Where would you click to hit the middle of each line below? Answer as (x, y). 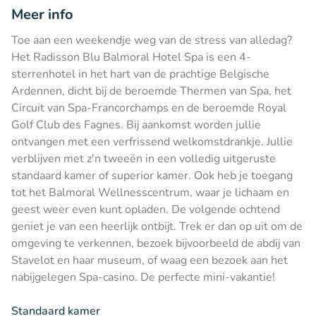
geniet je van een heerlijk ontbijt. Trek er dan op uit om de (157, 226)
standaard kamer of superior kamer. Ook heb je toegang (152, 175)
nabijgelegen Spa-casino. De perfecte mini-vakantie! (143, 277)
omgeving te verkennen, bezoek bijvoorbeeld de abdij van (156, 243)
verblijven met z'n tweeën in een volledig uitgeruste (144, 158)
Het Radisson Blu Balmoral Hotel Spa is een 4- (131, 57)
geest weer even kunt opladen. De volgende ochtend (146, 209)
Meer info (42, 14)
